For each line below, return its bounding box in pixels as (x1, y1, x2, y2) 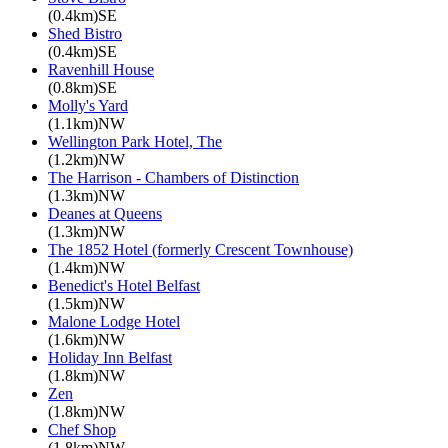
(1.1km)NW (48, 114, 125, 132)
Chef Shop (48, 420, 116, 438)
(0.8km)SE (48, 78, 117, 96)
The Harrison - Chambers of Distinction (48, 168, 299, 186)
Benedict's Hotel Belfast (48, 276, 200, 294)
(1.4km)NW (48, 258, 125, 276)
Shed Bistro (48, 24, 122, 42)
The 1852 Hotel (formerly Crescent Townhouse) (48, 240, 353, 258)
